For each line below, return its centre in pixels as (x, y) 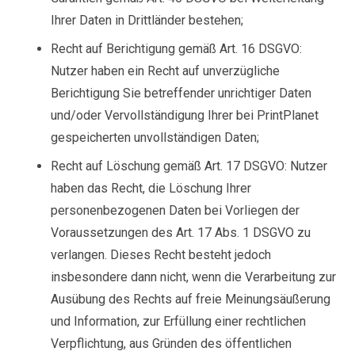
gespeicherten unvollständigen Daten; (155, 137)
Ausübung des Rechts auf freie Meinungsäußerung (191, 299)
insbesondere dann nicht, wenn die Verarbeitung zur (193, 277)
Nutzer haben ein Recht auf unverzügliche (165, 71)
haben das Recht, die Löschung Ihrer (151, 188)
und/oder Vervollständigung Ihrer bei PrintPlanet (185, 115)
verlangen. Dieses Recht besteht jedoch (161, 255)
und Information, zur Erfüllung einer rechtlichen (178, 321)
